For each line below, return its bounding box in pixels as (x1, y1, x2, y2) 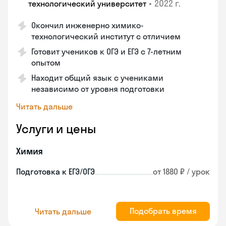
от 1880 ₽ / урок (153, 166, 210, 177)
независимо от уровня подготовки (31, 84, 164, 94)
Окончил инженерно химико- (31, 20, 144, 30)
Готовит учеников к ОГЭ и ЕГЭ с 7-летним (31, 46, 182, 56)
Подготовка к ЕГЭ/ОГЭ (16, 166, 95, 177)
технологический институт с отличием (31, 31, 181, 41)
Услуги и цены (16, 121, 96, 136)
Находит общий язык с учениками (31, 73, 163, 83)
